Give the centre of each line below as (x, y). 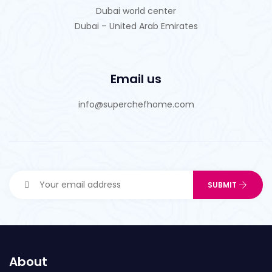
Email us (136, 79)
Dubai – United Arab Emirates (136, 26)
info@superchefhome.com (136, 104)
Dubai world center (136, 11)
